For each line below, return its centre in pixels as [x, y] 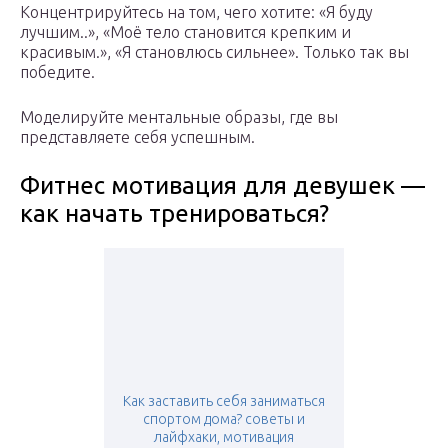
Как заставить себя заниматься [224, 401]
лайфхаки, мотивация [224, 437]
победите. [57, 72]
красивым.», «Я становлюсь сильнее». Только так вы [214, 52]
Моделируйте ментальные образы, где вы [179, 117]
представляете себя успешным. [137, 137]
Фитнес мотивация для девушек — [222, 186]
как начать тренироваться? [174, 214]
